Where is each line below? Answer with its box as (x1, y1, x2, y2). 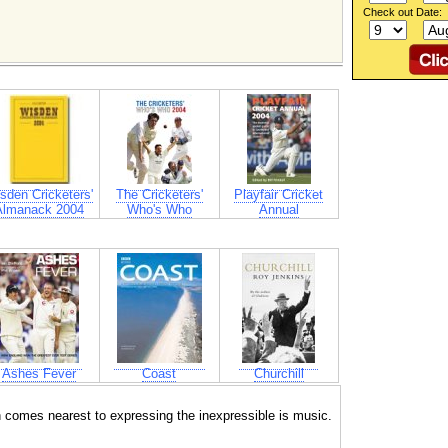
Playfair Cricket (234, 186, 323, 202)
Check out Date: (362, 6, 442, 18)
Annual (258, 201, 299, 217)
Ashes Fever (2, 365, 76, 381)
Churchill (253, 365, 304, 381)
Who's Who (126, 201, 192, 217)
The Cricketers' (115, 186, 203, 202)
